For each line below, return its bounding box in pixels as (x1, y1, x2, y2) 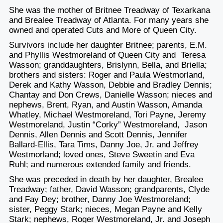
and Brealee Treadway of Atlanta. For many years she (8, 15, 209, 25)
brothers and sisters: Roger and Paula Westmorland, (8, 70, 205, 80)
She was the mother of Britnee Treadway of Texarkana (8, 5, 210, 15)
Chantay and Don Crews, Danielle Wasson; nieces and (8, 90, 212, 100)
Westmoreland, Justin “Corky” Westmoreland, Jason (8, 119, 207, 129)
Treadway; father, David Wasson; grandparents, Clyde (8, 184, 210, 194)
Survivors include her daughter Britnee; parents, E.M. (8, 40, 207, 50)
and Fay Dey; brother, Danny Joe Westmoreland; (8, 194, 191, 204)
